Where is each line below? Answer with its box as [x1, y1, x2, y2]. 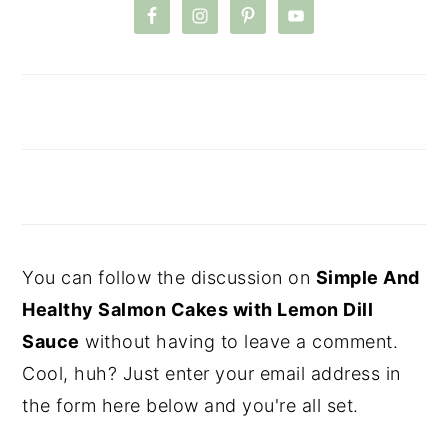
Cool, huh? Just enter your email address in [22, 362, 401, 384]
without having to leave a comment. [79, 330, 399, 352]
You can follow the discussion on [22, 266, 316, 288]
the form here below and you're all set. [22, 394, 359, 416]
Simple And [315, 266, 420, 288]
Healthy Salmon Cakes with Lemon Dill [22, 298, 374, 320]
